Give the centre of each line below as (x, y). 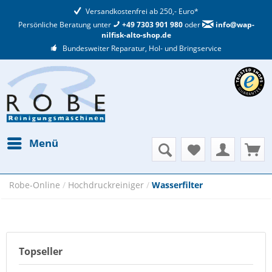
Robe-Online (36, 185)
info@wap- (234, 25)
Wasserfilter (177, 185)
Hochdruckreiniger (107, 185)
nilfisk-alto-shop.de (136, 35)
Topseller (41, 252)
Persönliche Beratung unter (65, 25)
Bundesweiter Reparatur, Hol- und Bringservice (141, 49)
